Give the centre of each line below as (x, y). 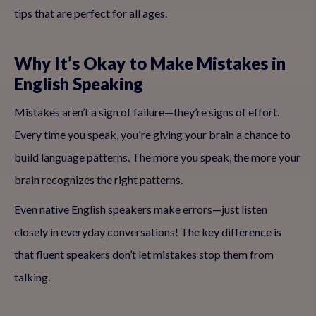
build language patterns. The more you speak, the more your (157, 157)
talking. (32, 277)
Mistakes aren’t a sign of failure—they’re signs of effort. (147, 112)
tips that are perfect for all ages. (91, 13)
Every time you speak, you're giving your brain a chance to (152, 134)
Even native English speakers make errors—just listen (141, 209)
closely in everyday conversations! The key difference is (148, 232)
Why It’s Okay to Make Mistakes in (150, 63)
